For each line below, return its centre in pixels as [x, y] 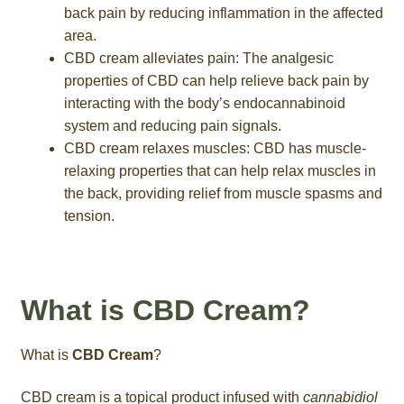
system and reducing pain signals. [172, 125]
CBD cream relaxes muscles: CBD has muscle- [215, 148]
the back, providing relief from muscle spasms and [223, 193]
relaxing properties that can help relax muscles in [220, 170]
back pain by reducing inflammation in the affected [223, 13]
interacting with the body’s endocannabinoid [204, 103]
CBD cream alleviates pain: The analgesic [198, 58]
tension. [89, 216]
